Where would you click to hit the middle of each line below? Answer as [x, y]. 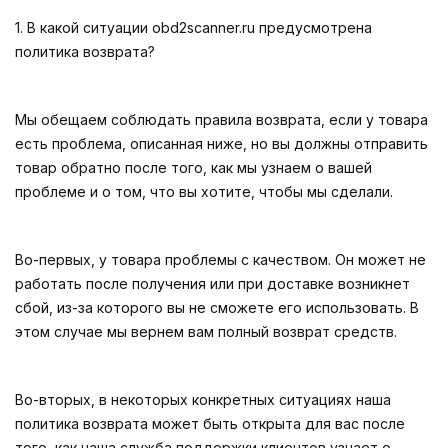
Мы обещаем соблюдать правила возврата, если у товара [221, 119]
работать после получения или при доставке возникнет [212, 283]
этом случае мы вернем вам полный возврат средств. [206, 331]
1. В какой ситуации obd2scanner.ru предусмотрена [193, 27]
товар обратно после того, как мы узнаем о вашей [193, 167]
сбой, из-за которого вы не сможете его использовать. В [217, 307]
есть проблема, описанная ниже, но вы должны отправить [221, 143]
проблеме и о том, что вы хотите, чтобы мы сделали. [204, 191]
